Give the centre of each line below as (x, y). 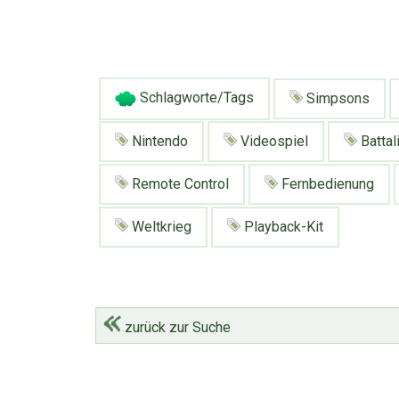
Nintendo (158, 142)
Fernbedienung (326, 184)
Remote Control (179, 184)
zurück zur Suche (176, 328)
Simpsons (336, 98)
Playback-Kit (282, 227)
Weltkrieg (160, 227)
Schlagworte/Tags (195, 98)
